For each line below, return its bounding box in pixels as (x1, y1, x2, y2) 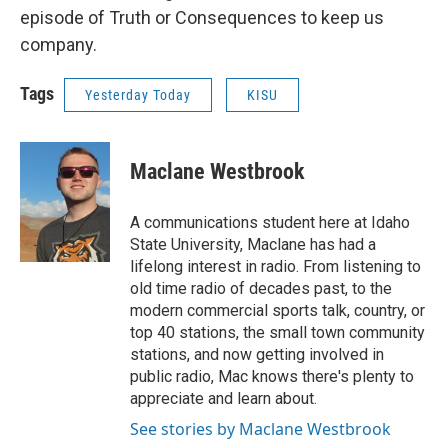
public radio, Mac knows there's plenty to (130, 367, 414, 386)
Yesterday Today (85, 87, 191, 103)
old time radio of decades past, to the (130, 279, 392, 298)
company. (20, 34, 97, 55)
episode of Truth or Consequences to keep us (20, 7, 384, 28)
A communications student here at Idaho (130, 213, 410, 232)
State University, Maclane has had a (130, 235, 376, 254)
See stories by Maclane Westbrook (130, 418, 391, 440)
